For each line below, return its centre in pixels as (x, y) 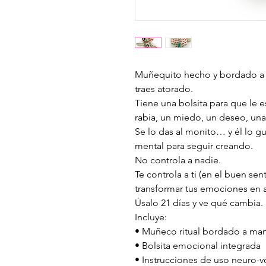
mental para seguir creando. (194, 146)
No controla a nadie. (178, 160)
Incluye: (151, 217)
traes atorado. (164, 89)
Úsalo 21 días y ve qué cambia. (199, 203)
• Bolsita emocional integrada (198, 246)
